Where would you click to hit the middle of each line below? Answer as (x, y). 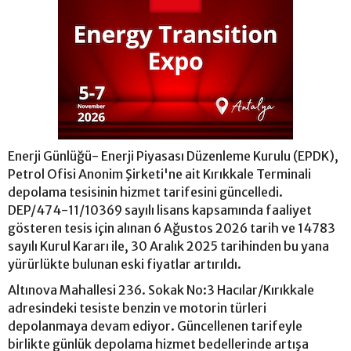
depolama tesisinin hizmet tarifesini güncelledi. (145, 192)
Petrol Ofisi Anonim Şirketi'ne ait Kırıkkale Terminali (159, 174)
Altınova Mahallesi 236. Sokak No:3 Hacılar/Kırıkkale (161, 289)
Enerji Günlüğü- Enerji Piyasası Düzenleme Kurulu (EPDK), (173, 156)
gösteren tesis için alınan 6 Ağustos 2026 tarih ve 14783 (172, 228)
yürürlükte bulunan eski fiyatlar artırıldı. (125, 264)
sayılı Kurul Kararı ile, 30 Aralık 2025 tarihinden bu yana (168, 246)
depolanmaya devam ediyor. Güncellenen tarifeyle (155, 326)
